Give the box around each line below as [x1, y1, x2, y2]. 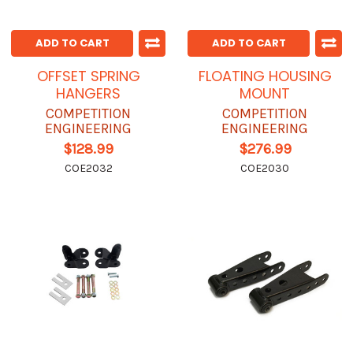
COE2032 [64, 162, 113, 176]
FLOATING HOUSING [198, 66, 332, 87]
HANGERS [56, 84, 121, 104]
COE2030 [240, 162, 289, 176]
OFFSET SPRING [36, 66, 140, 87]
